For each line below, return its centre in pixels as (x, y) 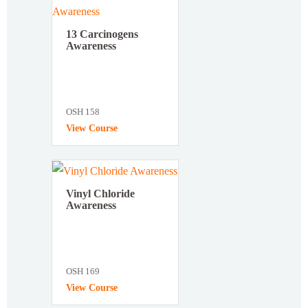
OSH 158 (83, 111)
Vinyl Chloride (100, 194)
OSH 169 (83, 272)
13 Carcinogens (102, 34)
